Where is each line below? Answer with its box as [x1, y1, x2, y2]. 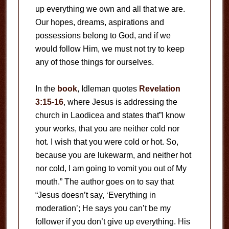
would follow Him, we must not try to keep [35, 44, 185, 53]
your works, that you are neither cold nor [35, 124, 179, 133]
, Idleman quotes [77, 84, 139, 93]
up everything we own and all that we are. [35, 5, 185, 13]
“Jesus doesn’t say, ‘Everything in [35, 191, 156, 199]
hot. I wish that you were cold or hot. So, [35, 138, 178, 146]
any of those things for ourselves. [35, 58, 154, 66]
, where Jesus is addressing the [63, 98, 177, 106]
